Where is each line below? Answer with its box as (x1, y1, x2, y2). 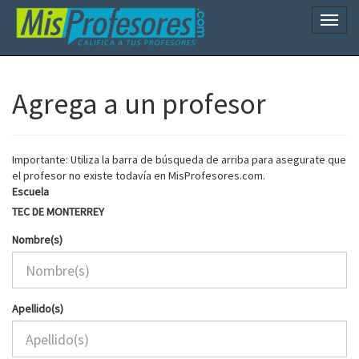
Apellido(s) (12, 301, 63, 316)
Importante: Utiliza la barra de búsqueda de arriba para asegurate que (12, 152, 346, 167)
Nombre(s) (12, 232, 63, 247)
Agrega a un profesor (12, 86, 266, 122)
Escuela (12, 184, 49, 199)
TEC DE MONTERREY (12, 204, 104, 219)
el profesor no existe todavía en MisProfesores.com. (12, 168, 265, 183)
